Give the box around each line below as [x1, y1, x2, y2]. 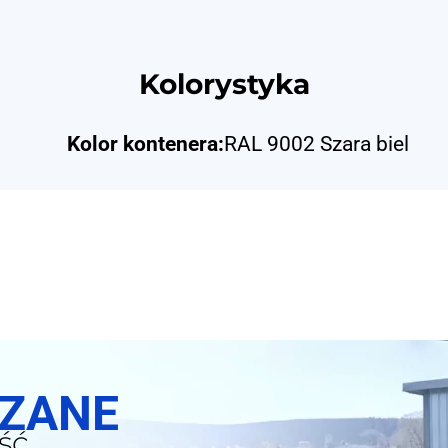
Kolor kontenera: [67, 132, 224, 157]
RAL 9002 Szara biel [224, 132, 409, 157]
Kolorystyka [138, 66, 310, 101]
